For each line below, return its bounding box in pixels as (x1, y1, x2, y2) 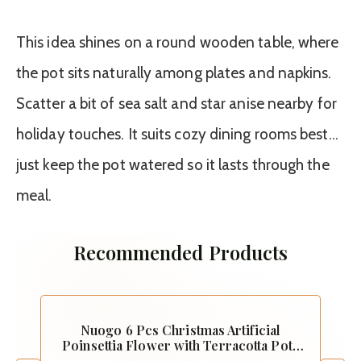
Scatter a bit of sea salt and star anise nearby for (16, 94, 337, 114)
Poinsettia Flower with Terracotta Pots (62, 337, 299, 355)
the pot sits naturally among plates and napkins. (16, 64, 332, 83)
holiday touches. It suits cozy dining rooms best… (16, 125, 338, 144)
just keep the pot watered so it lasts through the (16, 156, 330, 175)
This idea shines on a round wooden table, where (16, 33, 339, 52)
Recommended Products (73, 239, 288, 266)
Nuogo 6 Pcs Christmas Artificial (80, 322, 281, 339)
